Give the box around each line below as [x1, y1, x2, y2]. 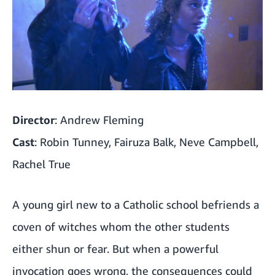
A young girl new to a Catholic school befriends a [12, 197, 259, 211]
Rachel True [12, 157, 71, 171]
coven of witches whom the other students [12, 219, 230, 233]
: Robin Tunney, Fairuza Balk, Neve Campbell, [34, 134, 258, 149]
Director [12, 112, 55, 126]
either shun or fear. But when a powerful [12, 241, 219, 255]
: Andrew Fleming [55, 112, 144, 126]
